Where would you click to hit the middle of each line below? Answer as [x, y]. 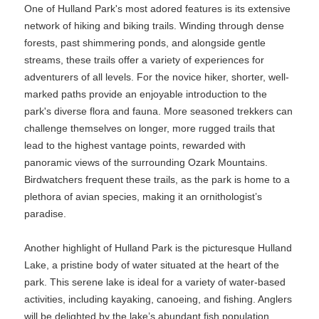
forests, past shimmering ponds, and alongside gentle [145, 43]
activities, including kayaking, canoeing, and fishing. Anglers [158, 299]
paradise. [45, 214]
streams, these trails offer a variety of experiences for [144, 60]
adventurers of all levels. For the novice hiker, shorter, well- [157, 77]
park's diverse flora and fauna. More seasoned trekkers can [158, 111]
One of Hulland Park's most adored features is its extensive [157, 9]
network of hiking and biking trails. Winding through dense [154, 26]
